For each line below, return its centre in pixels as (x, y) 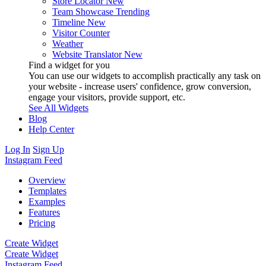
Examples (47, 201)
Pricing (42, 223)
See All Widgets (58, 107)
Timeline (69, 22)
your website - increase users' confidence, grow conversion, (140, 86)
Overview (47, 180)
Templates (47, 191)
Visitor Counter (81, 33)
